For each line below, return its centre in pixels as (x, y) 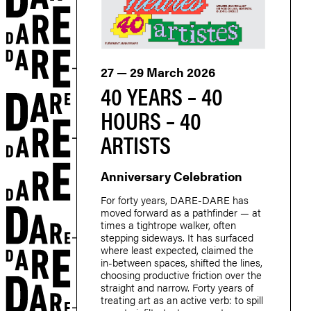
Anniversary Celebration (171, 176)
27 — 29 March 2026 (158, 72)
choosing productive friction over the (181, 274)
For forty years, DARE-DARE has (175, 199)
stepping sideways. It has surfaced (177, 237)
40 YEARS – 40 (162, 95)
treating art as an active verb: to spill (182, 299)
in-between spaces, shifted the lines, (182, 262)
